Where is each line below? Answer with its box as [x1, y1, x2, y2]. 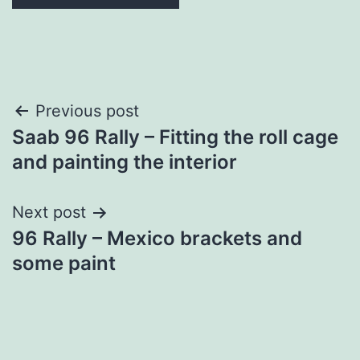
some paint [12, 252, 116, 276]
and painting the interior [12, 150, 237, 174]
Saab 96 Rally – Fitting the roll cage [12, 125, 338, 149]
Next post [12, 202, 86, 223]
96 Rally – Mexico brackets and [12, 227, 302, 251]
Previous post [35, 101, 139, 121]
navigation [11, 134, 152, 170]
